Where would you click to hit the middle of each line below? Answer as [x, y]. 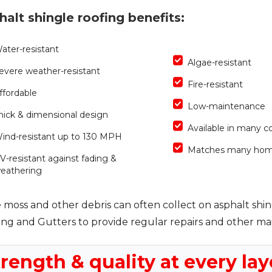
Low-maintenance [226, 106]
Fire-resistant [215, 84]
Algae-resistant [219, 62]
